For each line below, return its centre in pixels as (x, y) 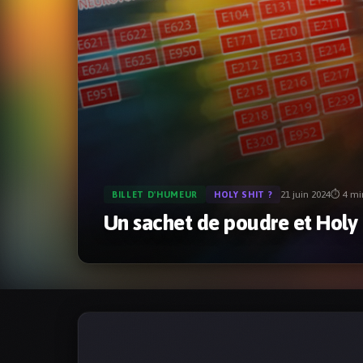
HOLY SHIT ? (243, 195)
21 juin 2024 (306, 195)
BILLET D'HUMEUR (155, 195)
